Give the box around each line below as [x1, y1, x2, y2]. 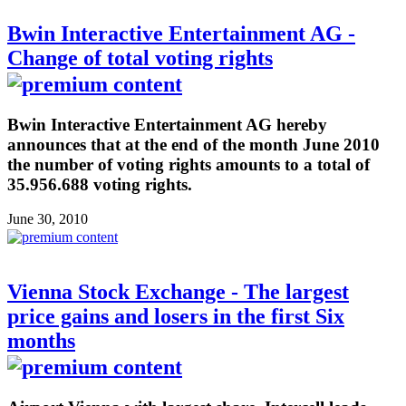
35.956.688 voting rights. [7, 174, 192, 194]
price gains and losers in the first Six [7, 304, 344, 329]
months [7, 329, 75, 353]
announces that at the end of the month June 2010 [7, 134, 380, 154]
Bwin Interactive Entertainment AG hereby [7, 114, 327, 134]
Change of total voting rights [7, 45, 273, 70]
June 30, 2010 [7, 211, 88, 227]
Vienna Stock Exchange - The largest [7, 280, 349, 304]
